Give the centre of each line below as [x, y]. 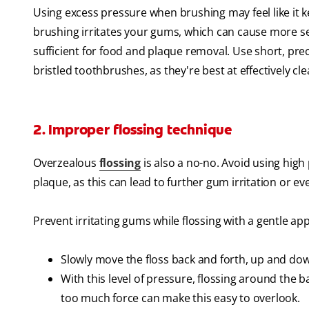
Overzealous [66, 163]
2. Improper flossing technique [133, 130]
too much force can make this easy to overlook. [180, 298]
